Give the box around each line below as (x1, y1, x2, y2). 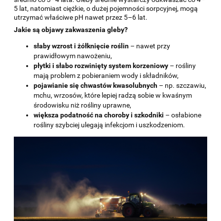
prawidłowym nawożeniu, (34, 51, 112, 60)
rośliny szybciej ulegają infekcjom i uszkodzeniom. (34, 120, 185, 129)
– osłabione (164, 110, 201, 119)
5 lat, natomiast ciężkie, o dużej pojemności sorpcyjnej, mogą (14, 4, 198, 12)
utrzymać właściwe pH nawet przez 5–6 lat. (14, 13, 147, 21)
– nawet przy (129, 41, 170, 50)
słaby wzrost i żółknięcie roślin (34, 41, 129, 50)
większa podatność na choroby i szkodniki (34, 110, 164, 119)
